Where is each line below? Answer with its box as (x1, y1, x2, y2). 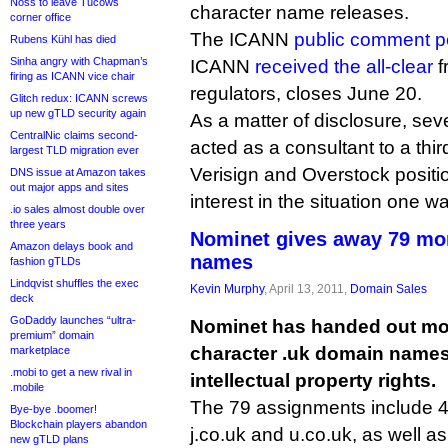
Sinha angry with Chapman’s (10, 55, 148, 67)
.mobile (10, 381, 44, 393)
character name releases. (190, 2, 409, 23)
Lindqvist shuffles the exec (10, 277, 139, 289)
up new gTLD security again (10, 107, 146, 119)
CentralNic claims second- (10, 129, 138, 141)
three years (10, 218, 66, 230)
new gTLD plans (10, 433, 89, 445)
